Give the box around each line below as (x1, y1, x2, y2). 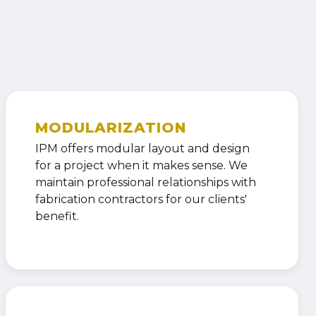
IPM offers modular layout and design (35, 142, 250, 156)
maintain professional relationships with (35, 176, 256, 190)
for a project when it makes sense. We (35, 159, 248, 173)
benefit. (35, 209, 79, 224)
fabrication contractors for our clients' (35, 193, 247, 207)
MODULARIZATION (35, 119, 186, 137)
